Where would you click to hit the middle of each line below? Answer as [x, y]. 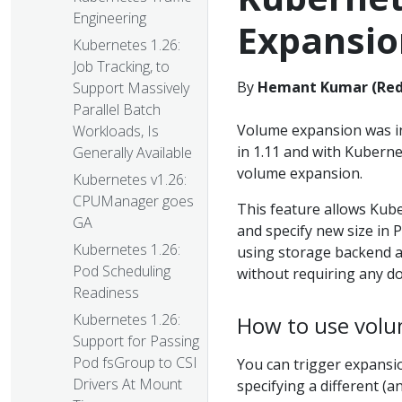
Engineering [109, 18]
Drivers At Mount [127, 385]
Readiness [106, 293]
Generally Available [132, 153]
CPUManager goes [133, 201]
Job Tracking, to [121, 67]
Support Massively [131, 88]
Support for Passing [136, 341]
